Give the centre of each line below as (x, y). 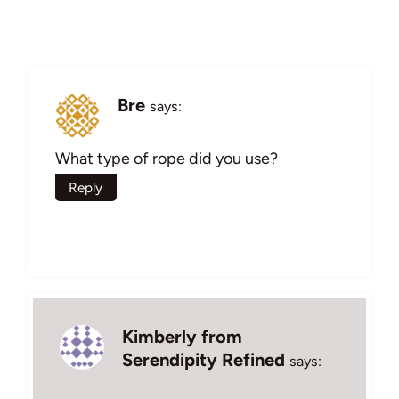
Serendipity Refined (204, 360)
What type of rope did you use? (167, 159)
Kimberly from (182, 337)
